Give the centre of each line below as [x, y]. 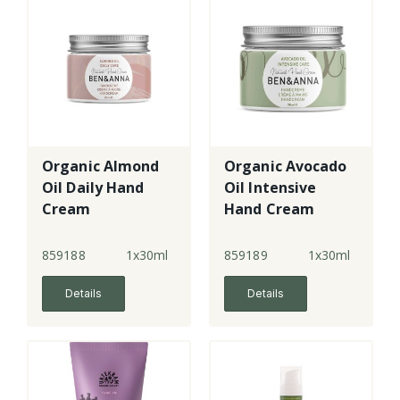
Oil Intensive [271, 188]
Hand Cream [269, 209]
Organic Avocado [286, 167]
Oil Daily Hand [93, 188]
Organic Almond [101, 167]
